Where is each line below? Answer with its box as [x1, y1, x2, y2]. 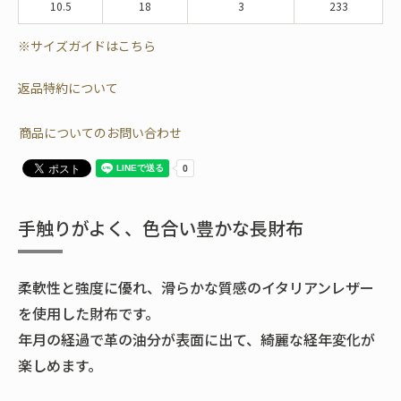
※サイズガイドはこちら [18, 37, 156, 55]
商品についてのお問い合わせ [19, 124, 182, 142]
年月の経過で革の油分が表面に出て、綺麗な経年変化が [18, 328, 375, 351]
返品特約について [18, 79, 118, 98]
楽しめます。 [18, 354, 102, 377]
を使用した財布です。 [18, 303, 159, 325]
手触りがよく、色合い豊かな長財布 [18, 215, 303, 242]
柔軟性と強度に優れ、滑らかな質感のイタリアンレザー [18, 277, 374, 299]
